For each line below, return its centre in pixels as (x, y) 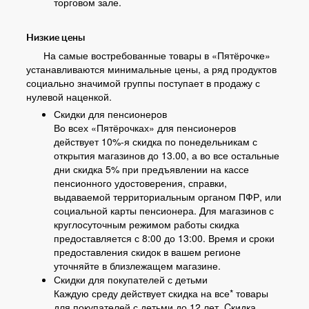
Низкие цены (56, 38)
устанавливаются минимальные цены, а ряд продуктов (151, 69)
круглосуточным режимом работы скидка (147, 224)
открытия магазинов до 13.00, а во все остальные (167, 155)
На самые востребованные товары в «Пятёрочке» (157, 55)
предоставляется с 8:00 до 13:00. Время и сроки (164, 238)
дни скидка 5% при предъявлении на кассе (151, 169)
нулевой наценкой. (69, 97)
